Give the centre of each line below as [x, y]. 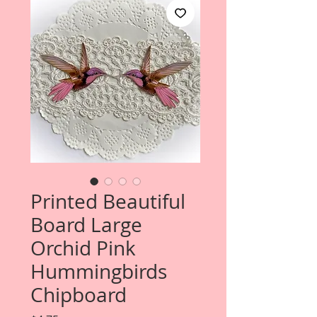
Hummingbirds [99, 271]
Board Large [86, 225]
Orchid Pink [83, 248]
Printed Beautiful [108, 201]
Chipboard [79, 295]
